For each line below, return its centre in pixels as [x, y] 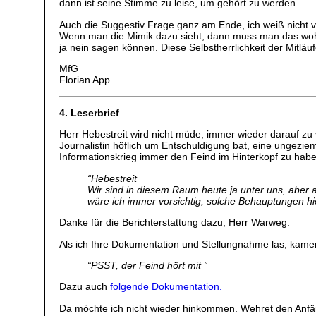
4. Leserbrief [90, 113]
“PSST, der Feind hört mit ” [148, 265]
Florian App [85, 80]
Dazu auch [85, 287]
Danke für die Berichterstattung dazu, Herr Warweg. [175, 223]
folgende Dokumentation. [166, 287]
